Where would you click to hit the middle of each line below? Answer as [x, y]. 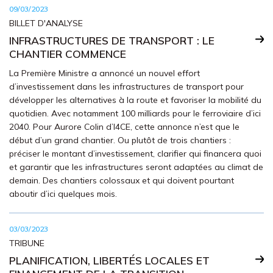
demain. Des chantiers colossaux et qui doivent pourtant [122, 180]
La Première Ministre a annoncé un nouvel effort [105, 73]
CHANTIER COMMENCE [68, 54]
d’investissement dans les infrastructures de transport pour [126, 87]
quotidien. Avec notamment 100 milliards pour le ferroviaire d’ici [135, 113]
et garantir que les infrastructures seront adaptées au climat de [136, 167]
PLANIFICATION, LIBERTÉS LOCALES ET [109, 260]
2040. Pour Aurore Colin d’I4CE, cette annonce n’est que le [124, 127]
